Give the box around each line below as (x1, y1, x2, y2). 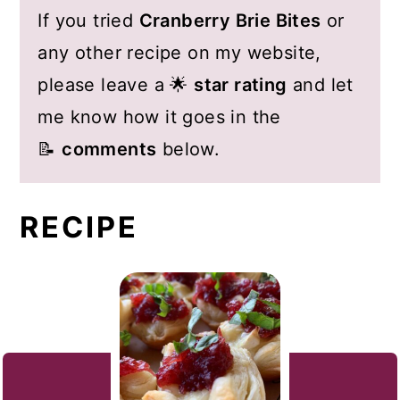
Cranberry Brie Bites (138, 9, 321, 31)
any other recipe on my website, (37, 41, 321, 63)
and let (287, 73, 354, 96)
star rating (194, 73, 287, 96)
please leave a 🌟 (37, 73, 195, 96)
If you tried (37, 9, 139, 31)
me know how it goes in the (37, 105, 281, 128)
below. (156, 137, 221, 160)
